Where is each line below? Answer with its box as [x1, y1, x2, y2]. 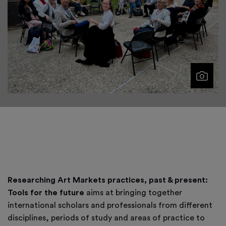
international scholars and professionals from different [8, 201, 212, 209]
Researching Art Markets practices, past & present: [8, 176, 208, 184]
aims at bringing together [84, 188, 182, 197]
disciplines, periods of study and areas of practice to [8, 213, 205, 222]
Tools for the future [8, 188, 84, 197]
